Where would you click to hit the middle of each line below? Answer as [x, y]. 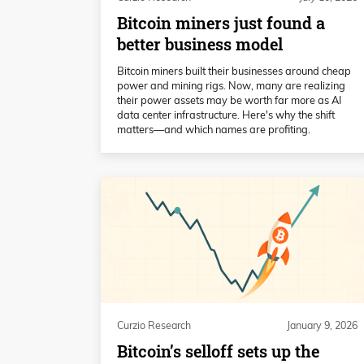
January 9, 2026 [322, 326]
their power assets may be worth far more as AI [229, 100]
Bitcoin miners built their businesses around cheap [234, 71]
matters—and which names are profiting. [214, 130]
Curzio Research [154, 326]
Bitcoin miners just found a [221, 24]
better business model [200, 45]
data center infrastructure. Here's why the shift [226, 115]
